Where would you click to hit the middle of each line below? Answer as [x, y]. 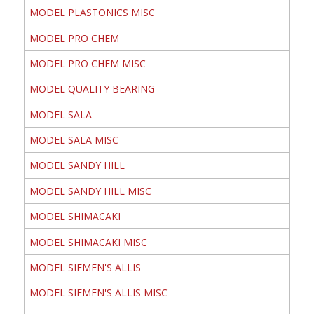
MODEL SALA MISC [74, 140]
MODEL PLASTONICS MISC [92, 13]
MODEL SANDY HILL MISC [90, 191]
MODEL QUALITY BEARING [92, 89]
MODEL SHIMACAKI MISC [88, 242]
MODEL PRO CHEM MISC [87, 63]
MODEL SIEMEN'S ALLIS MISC [98, 293]
